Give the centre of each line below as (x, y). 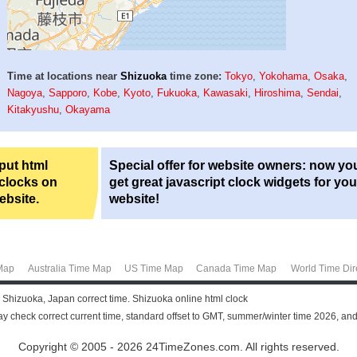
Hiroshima (278, 92)
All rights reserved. (291, 347)
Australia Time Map (69, 268)
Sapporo (68, 92)
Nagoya (25, 92)
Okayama (88, 109)
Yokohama (284, 76)
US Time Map (153, 268)
